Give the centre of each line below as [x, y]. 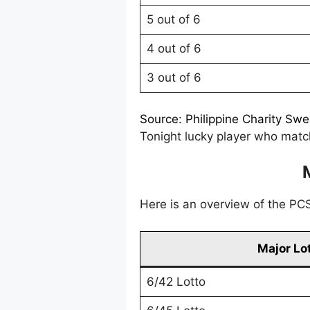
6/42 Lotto [176, 281]
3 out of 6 [174, 78]
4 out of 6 [174, 49]
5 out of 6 [173, 20]
